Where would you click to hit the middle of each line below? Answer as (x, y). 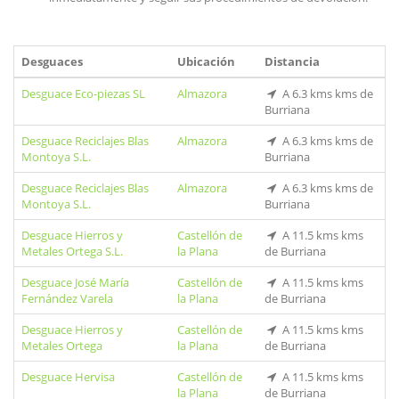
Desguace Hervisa (68, 377)
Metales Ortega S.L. (72, 251)
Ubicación (206, 61)
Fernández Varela (67, 298)
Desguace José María (75, 282)
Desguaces (52, 61)
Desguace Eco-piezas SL (83, 94)
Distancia (292, 61)
